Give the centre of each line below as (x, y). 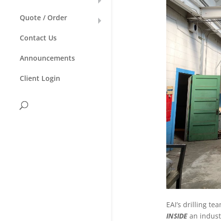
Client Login (40, 78)
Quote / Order (43, 18)
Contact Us (38, 38)
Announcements (47, 58)
